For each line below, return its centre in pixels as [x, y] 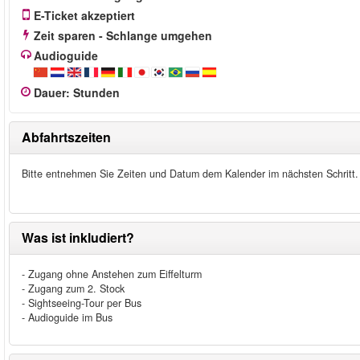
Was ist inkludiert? [78, 237]
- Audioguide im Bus [67, 317]
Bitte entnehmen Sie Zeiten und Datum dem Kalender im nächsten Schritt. [190, 174]
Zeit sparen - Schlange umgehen [123, 35]
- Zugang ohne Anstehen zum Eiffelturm [112, 274]
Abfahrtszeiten [66, 137]
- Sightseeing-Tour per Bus [82, 303]
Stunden [96, 92]
